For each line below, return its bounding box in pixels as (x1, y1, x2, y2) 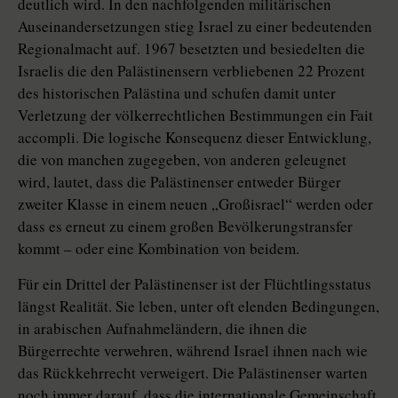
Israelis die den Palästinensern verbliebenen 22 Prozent (18, 60, 365, 82)
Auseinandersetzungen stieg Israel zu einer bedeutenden (18, 16, 372, 37)
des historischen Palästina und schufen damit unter (18, 83, 336, 104)
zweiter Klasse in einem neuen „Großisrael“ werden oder (18, 194, 373, 215)
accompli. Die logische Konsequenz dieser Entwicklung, (18, 127, 371, 148)
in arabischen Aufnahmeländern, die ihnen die (18, 318, 307, 339)
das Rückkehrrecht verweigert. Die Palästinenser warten (18, 362, 368, 384)
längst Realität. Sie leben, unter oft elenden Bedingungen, (18, 296, 379, 317)
